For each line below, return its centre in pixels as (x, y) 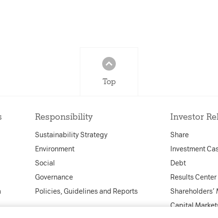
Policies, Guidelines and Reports (86, 191)
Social (45, 163)
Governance (54, 177)
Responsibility (64, 117)
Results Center (194, 177)
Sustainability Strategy (71, 135)
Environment (54, 149)
